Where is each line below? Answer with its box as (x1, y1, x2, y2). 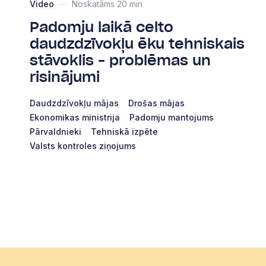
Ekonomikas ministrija (30, 112, 120, 122)
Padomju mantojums (129, 112, 214, 122)
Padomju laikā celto (30, 20, 173, 35)
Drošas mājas (128, 97, 185, 108)
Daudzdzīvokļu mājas (30, 97, 119, 108)
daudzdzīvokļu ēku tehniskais (30, 37, 245, 52)
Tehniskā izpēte (91, 126, 158, 137)
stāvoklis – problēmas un (30, 53, 211, 68)
